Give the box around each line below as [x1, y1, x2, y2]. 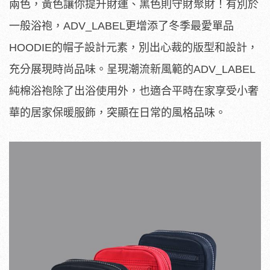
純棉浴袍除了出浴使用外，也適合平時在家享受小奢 [9, 85, 259, 98]
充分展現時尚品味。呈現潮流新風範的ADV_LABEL [9, 63, 256, 76]
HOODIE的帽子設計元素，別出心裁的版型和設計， [9, 42, 258, 54]
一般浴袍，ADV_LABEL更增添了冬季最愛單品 [9, 20, 234, 33]
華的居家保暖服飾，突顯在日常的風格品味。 [9, 107, 226, 119]
